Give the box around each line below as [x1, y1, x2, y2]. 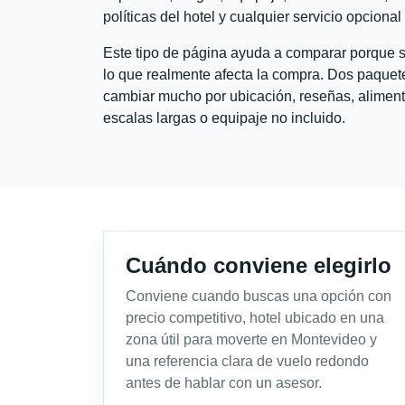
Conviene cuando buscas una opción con [126, 287, 391, 304]
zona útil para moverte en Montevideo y [126, 331, 377, 347]
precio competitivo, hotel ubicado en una [126, 309, 384, 325]
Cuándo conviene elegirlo [126, 252, 391, 278]
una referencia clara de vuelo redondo [126, 353, 369, 369]
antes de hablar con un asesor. [126, 374, 322, 391]
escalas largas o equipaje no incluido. [103, 109, 345, 126]
